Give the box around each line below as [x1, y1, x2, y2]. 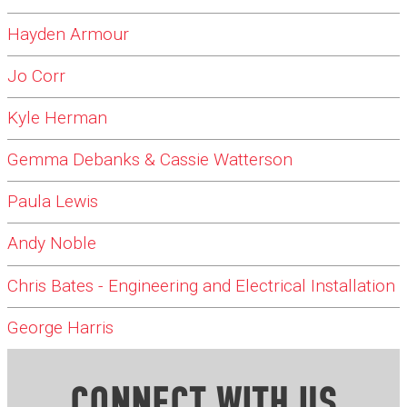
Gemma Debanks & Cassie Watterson [7, 149, 293, 171]
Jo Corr [7, 65, 65, 87]
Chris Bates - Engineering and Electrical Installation [7, 275, 395, 297]
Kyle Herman [7, 107, 107, 129]
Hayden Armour [7, 24, 129, 45]
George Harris [7, 317, 114, 339]
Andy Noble [7, 233, 96, 254]
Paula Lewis [7, 191, 98, 213]
